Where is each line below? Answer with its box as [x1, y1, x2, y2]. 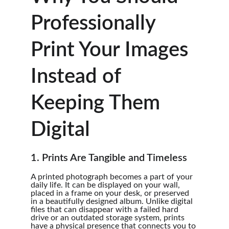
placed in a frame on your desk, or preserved [31, 189, 191, 197]
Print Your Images [31, 40, 193, 60]
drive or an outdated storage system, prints [31, 214, 187, 222]
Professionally [31, 13, 161, 34]
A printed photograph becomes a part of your [31, 173, 195, 181]
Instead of [31, 66, 126, 87]
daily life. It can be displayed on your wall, [31, 181, 182, 189]
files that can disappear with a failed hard [31, 205, 180, 214]
